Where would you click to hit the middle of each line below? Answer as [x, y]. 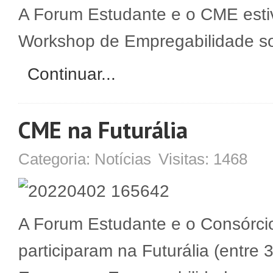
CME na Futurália [103, 130]
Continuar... [72, 74]
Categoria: [56, 159]
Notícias [123, 159]
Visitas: [186, 159]
